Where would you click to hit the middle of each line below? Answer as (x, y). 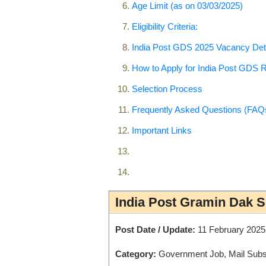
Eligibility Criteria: (165, 26)
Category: (136, 254)
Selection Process (167, 88)
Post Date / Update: (155, 229)
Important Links (162, 130)
